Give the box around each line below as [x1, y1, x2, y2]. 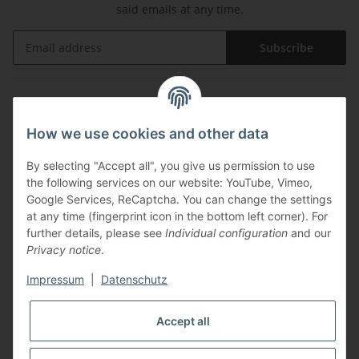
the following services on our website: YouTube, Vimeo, [26, 175, 313, 190]
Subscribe [259, 40, 313, 56]
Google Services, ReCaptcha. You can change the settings [26, 192, 332, 207]
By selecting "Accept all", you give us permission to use [26, 159, 315, 173]
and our [288, 226, 331, 240]
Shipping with [13, 311, 88, 327]
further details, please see [26, 226, 165, 240]
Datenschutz [101, 272, 167, 287]
